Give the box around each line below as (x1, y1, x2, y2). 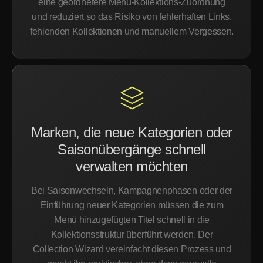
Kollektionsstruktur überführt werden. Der (50, 230, 213, 240)
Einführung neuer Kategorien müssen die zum (40, 200, 224, 210)
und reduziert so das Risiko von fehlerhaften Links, (32, 12, 232, 22)
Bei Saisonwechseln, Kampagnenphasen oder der (31, 186, 232, 195)
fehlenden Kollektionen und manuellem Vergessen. (30, 26, 234, 36)
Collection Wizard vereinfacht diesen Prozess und (32, 244, 231, 254)
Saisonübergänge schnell (58, 141, 206, 157)
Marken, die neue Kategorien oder (31, 124, 232, 140)
